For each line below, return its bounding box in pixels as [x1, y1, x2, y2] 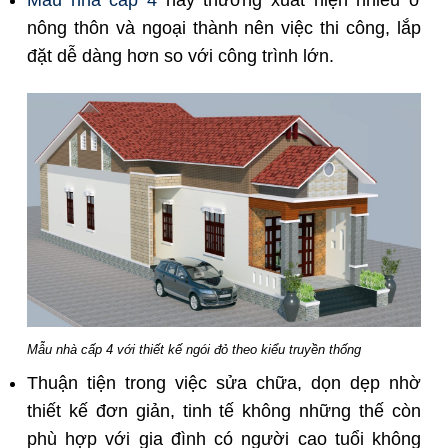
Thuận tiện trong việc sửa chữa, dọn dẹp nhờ [27, 373, 421, 394]
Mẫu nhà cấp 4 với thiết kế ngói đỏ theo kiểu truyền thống [27, 342, 361, 358]
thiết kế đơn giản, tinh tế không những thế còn [27, 401, 421, 422]
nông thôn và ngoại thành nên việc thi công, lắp [27, 17, 421, 38]
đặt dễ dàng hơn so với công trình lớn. [27, 45, 334, 66]
